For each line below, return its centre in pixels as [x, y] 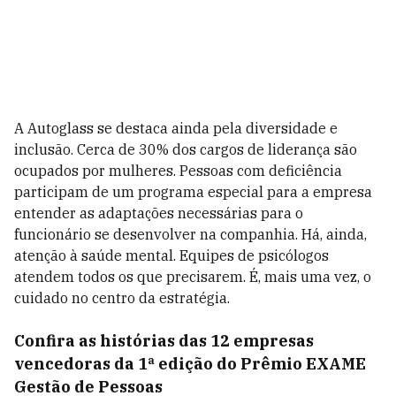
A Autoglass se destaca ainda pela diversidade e [176, 129]
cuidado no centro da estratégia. [122, 298]
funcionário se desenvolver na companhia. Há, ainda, [190, 235]
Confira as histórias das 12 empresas [164, 341]
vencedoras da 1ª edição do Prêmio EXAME [190, 364]
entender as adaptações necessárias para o [159, 213]
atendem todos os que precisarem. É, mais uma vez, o [193, 277]
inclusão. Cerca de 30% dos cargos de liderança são [186, 150]
